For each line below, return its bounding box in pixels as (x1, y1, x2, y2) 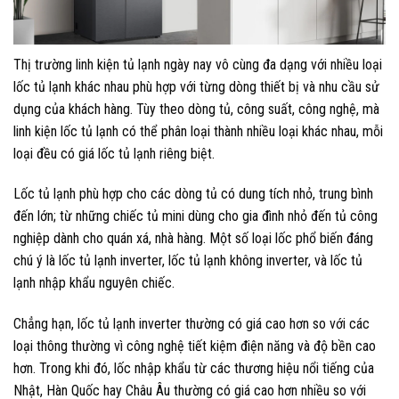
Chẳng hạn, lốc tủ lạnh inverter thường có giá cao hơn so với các (13, 315, 370, 333)
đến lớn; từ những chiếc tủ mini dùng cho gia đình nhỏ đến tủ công (13, 208, 378, 225)
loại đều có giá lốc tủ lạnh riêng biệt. (13, 144, 215, 162)
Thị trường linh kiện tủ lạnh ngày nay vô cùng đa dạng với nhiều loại (13, 55, 382, 73)
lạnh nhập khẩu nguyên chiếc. (13, 274, 175, 292)
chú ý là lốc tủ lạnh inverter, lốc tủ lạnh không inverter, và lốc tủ (13, 252, 362, 270)
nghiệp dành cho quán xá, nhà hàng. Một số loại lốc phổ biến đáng (13, 230, 373, 248)
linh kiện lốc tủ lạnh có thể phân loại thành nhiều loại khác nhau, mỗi (13, 122, 383, 140)
